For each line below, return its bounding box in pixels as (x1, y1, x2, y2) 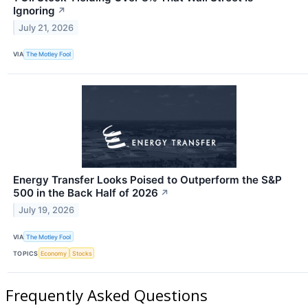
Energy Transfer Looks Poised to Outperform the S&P (13, 173, 282, 187)
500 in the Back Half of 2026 (13, 186, 158, 200)
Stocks (71, 249, 92, 257)
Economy (41, 249, 67, 257)
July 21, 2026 (19, 22, 74, 33)
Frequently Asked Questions (5, 285, 208, 306)
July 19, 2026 (19, 204, 75, 215)
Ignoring (13, 3, 55, 17)
